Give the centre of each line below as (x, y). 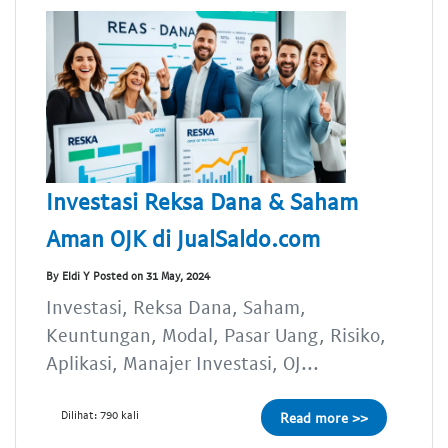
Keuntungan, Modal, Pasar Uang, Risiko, (216, 334)
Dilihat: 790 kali (100, 414)
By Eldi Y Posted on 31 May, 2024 (128, 276)
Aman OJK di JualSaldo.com (183, 237)
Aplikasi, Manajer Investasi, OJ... (182, 362)
